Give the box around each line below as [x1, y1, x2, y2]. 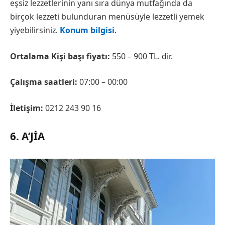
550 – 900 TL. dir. [110, 50, 173, 62]
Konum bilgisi [60, 25, 115, 36]
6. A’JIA [10, 129, 45, 144]
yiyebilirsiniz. [10, 25, 60, 36]
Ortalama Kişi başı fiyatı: [10, 50, 110, 62]
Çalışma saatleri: [10, 76, 77, 88]
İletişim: [10, 102, 43, 114]
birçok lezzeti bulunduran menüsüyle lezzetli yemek [10, 11, 204, 23]
